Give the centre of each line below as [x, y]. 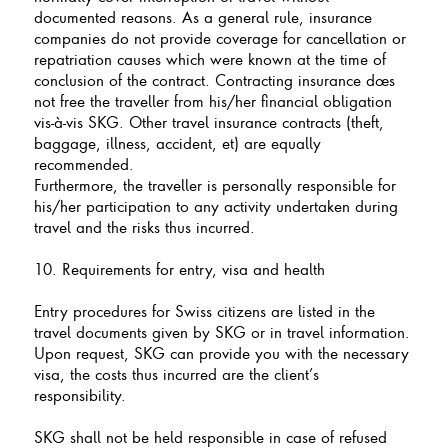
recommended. [83, 163]
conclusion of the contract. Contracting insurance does [214, 79]
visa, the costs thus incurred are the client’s [176, 373]
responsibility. [79, 394]
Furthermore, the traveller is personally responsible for [214, 184]
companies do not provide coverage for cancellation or [219, 37]
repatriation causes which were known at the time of [209, 58]
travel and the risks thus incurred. [144, 226]
